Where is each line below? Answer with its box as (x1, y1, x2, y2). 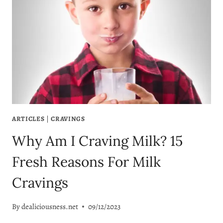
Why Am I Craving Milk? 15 (12, 131, 183, 150)
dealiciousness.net (21, 202, 79, 212)
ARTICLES (12, 113, 45, 123)
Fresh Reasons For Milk (12, 152, 161, 171)
